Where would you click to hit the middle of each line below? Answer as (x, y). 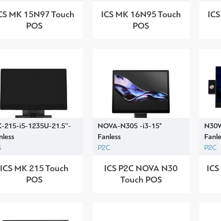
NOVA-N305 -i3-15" (129, 126)
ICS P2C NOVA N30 (141, 168)
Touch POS (141, 179)
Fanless (109, 136)
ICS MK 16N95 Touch (141, 14)
